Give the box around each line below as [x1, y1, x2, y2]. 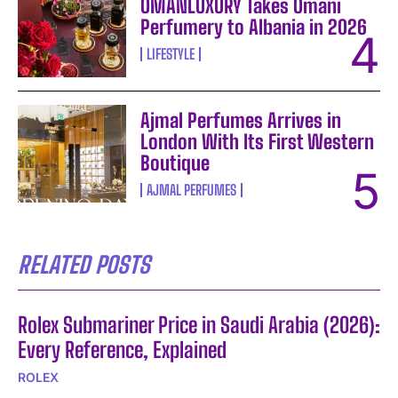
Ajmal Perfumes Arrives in [140, 107, 342, 132]
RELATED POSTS [18, 250, 150, 279]
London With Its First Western [140, 129, 375, 154]
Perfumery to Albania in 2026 [140, 14, 368, 39]
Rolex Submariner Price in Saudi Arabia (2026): [18, 311, 380, 338]
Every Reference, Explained [18, 336, 227, 362]
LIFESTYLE [147, 44, 195, 62]
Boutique [140, 150, 211, 175]
